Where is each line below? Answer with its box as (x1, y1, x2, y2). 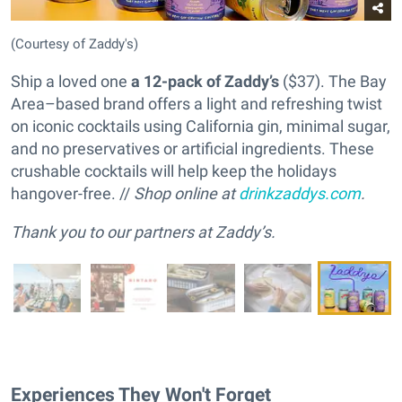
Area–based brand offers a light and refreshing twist (11, 93, 382, 113)
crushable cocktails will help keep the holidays (11, 161, 336, 180)
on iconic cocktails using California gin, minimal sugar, (11, 116, 390, 135)
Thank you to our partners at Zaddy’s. (11, 222, 275, 241)
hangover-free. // (11, 183, 134, 203)
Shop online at (134, 183, 239, 203)
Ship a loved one (11, 71, 131, 91)
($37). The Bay (279, 71, 387, 91)
